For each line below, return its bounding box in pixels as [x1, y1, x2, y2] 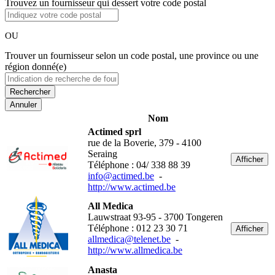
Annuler [10, 100, 37, 110]
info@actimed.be [88, 171, 154, 182]
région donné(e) [5, 61, 66, 72]
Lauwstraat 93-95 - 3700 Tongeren [88, 212, 223, 223]
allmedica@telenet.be [88, 234, 171, 245]
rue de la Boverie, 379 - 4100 [88, 137, 201, 149]
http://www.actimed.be [88, 182, 176, 193]
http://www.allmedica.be [88, 245, 182, 256]
